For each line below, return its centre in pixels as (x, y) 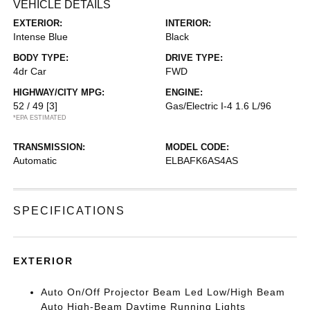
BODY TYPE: (41, 58)
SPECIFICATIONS (70, 211)
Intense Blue (41, 37)
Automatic (35, 161)
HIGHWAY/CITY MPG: (59, 92)
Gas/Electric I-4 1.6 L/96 (218, 106)
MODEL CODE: (197, 147)
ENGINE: (184, 92)
